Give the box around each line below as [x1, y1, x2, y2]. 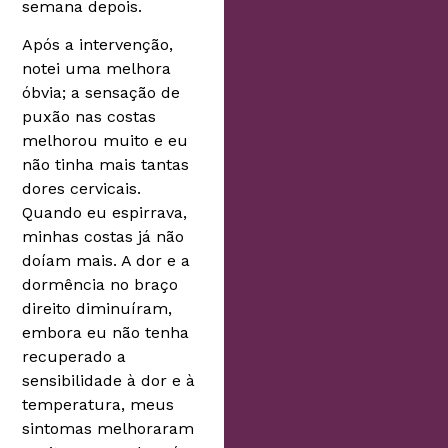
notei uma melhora [22, 59, 172, 79]
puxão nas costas [22, 107, 157, 127]
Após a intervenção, [22, 35, 174, 55]
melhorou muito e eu [22, 131, 189, 151]
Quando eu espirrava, [22, 203, 188, 223]
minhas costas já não [22, 227, 185, 247]
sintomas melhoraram [22, 419, 195, 439]
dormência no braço [22, 275, 179, 295]
